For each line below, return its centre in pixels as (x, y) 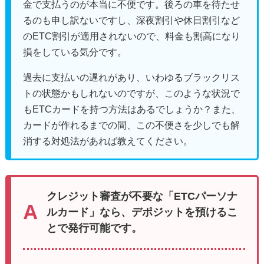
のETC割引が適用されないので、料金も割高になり (131, 36)
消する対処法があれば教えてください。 (108, 141)
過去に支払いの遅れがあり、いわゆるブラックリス (131, 77)
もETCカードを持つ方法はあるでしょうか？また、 (131, 109)
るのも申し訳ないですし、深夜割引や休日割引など (131, 20)
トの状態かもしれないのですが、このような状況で (131, 93)
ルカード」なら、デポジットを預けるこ (142, 212)
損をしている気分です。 (75, 52)
